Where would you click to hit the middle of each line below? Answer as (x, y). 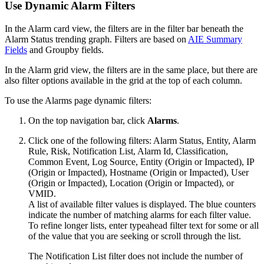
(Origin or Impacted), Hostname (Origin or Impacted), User (138, 172)
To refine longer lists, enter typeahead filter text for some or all (143, 225)
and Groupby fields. (65, 49)
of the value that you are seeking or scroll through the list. (135, 236)
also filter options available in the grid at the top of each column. (123, 80)
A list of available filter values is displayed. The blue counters (142, 204)
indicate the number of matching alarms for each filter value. (140, 214)
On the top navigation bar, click (88, 120)
